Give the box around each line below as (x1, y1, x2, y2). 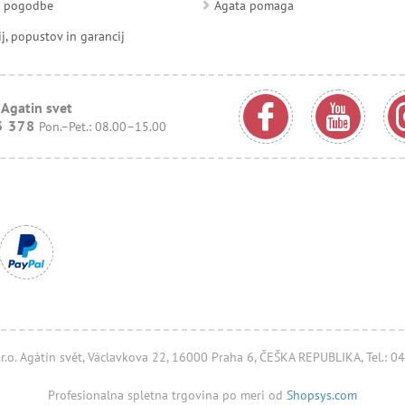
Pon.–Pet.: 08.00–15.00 (39, 118, 166, 135)
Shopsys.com (287, 386, 357, 403)
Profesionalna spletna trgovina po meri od (48, 386, 287, 403)
